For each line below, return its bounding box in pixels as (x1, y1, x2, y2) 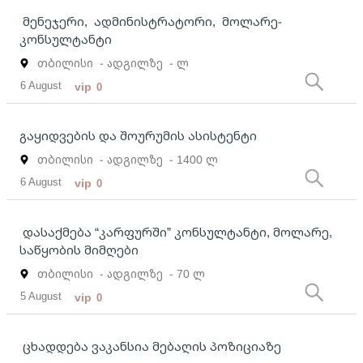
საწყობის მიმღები (19, 241, 139, 258)
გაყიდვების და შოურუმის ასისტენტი (19, 127, 257, 144)
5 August (20, 288, 62, 304)
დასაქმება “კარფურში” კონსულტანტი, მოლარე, (19, 224, 332, 241)
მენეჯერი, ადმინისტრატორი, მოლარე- (19, 13, 282, 30)
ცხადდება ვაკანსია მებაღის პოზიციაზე (19, 338, 281, 355)
